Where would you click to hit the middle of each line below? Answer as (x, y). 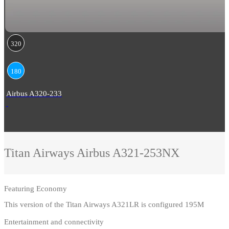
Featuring (20, 189)
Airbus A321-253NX (128, 153)
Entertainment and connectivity (54, 222)
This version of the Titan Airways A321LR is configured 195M (104, 205)
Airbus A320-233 (34, 94)
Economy (52, 189)
